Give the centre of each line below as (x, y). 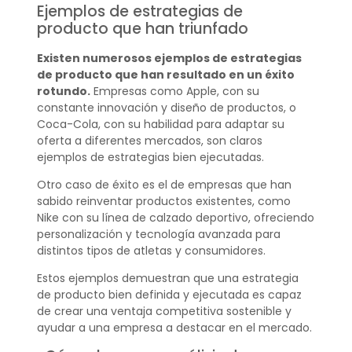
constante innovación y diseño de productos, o (166, 107)
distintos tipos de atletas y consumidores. (151, 250)
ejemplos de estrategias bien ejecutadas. (150, 157)
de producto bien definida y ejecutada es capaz (169, 295)
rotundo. (63, 91)
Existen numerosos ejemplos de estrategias (169, 58)
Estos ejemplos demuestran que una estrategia (167, 279)
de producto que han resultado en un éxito (165, 74)
